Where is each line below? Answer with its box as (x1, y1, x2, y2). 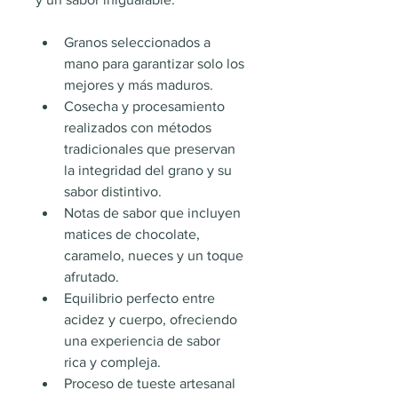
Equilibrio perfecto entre (64, 291, 219, 306)
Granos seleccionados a (64, 35, 214, 50)
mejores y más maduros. (64, 77, 213, 92)
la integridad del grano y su (64, 163, 235, 178)
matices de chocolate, (64, 227, 203, 242)
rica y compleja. (64, 354, 161, 370)
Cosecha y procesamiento (64, 99, 228, 114)
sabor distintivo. (64, 184, 162, 199)
